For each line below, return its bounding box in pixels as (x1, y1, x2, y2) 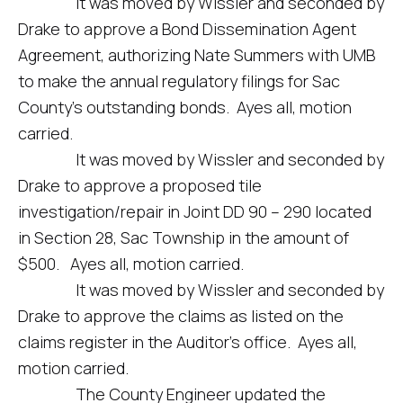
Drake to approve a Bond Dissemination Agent (18, 18, 356, 40)
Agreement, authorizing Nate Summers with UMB (18, 44, 375, 66)
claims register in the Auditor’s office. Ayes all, (18, 331, 357, 353)
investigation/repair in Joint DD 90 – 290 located (18, 201, 372, 222)
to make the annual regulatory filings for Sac (18, 70, 340, 92)
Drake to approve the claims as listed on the (18, 305, 344, 327)
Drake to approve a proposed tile (18, 175, 262, 196)
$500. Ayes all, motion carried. (18, 253, 244, 274)
